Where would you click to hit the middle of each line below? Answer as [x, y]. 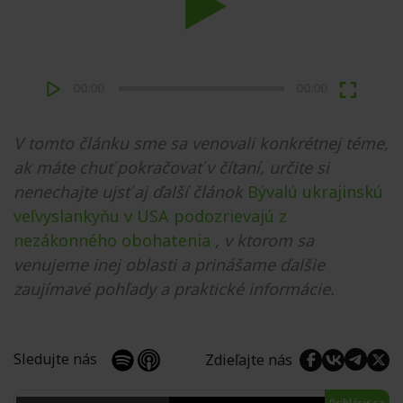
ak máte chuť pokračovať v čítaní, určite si [171, 167]
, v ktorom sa [264, 240]
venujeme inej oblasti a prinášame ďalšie [169, 264]
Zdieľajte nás [252, 359]
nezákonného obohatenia [112, 240]
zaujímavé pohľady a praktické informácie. [174, 289]
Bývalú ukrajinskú [315, 192]
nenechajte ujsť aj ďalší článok [128, 192]
